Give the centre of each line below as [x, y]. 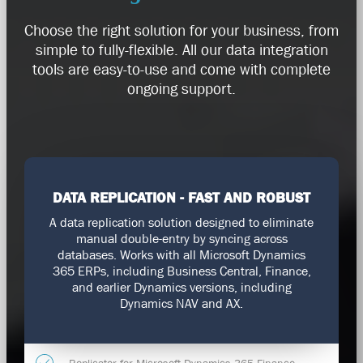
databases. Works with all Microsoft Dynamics [181, 255]
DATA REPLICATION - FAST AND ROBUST [181, 198]
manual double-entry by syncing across [181, 239]
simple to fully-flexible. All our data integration [181, 50]
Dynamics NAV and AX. [181, 303]
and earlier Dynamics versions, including [181, 287]
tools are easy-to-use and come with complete [181, 69]
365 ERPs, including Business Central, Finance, [181, 271]
